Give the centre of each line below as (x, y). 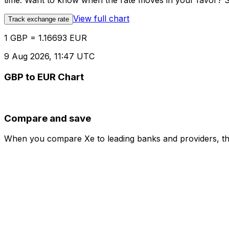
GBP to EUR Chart (44, 77)
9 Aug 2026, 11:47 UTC (49, 56)
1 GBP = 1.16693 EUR (45, 38)
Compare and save (48, 118)
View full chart (101, 19)
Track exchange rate (39, 19)
